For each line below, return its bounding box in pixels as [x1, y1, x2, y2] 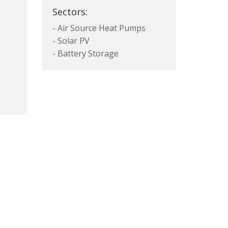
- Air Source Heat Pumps [52, 22, 146, 34]
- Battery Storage [52, 48, 119, 59]
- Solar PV [52, 35, 90, 46]
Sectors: [52, 6, 88, 18]
